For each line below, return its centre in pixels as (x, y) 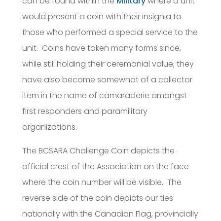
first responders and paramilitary (85, 111)
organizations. (49, 127)
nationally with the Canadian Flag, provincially (110, 214)
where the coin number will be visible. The (102, 183)
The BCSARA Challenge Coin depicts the (98, 151)
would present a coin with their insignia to (102, 17)
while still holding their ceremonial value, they (108, 64)
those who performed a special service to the (110, 33)
